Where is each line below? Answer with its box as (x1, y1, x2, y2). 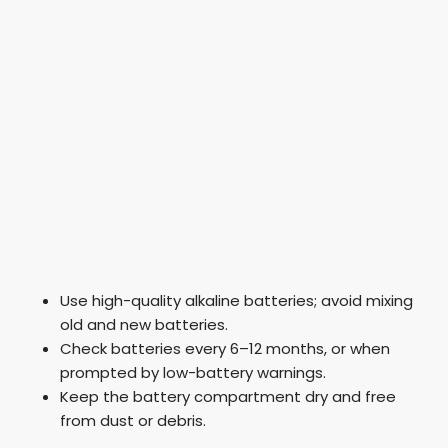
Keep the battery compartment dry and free (60, 385, 396, 407)
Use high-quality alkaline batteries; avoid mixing (60, 289, 413, 311)
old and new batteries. (60, 313, 228, 335)
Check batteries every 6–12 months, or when (60, 337, 390, 359)
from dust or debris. (60, 409, 206, 431)
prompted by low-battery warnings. (60, 361, 326, 383)
